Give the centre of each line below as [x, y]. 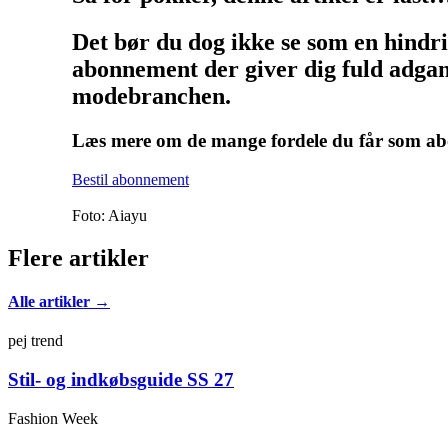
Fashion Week [53, 418]
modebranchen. [151, 96]
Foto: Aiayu [109, 215]
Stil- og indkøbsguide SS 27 [121, 379]
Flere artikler [78, 257]
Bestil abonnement [130, 179]
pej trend [35, 341]
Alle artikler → [59, 301]
